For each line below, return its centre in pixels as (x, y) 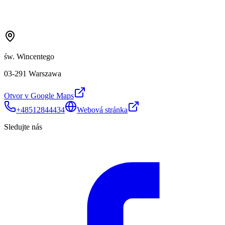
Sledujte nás (23, 127)
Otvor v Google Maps (39, 96)
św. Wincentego (29, 57)
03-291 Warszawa (33, 74)
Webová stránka (102, 110)
